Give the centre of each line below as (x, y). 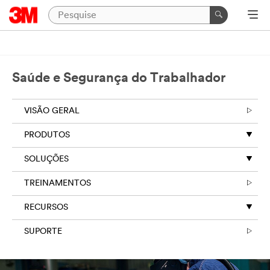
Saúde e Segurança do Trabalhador (119, 79)
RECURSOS (46, 208)
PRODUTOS (47, 135)
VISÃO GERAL (52, 111)
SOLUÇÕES (46, 159)
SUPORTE (43, 232)
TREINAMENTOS (58, 184)
